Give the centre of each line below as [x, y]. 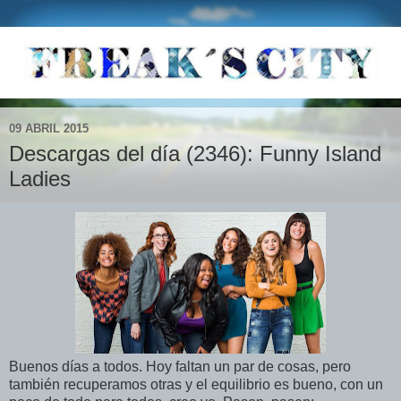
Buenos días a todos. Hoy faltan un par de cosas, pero [180, 367]
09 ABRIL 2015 [49, 129]
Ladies [40, 178]
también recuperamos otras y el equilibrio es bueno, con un [196, 385]
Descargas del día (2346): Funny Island [195, 153]
